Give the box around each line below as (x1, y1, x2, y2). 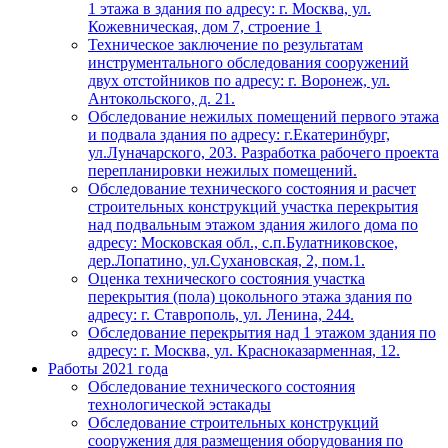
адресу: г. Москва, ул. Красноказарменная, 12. (88, 342, 400, 360)
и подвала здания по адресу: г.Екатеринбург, (88, 126, 390, 144)
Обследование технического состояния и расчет (88, 180, 416, 198)
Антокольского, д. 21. (88, 90, 235, 108)
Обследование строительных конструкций (88, 414, 379, 432)
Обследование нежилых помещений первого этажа (88, 108, 439, 126)
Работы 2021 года (48, 360, 168, 378)
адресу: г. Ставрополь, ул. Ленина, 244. (88, 306, 354, 324)
